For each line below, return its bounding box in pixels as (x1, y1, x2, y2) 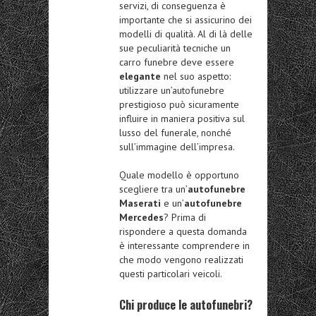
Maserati (119, 197, 161, 210)
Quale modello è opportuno (119, 169, 239, 182)
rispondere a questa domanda (119, 225, 247, 238)
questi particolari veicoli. (119, 267, 222, 281)
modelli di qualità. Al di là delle (119, 28, 253, 41)
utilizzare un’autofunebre (119, 84, 224, 97)
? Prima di (164, 211, 206, 224)
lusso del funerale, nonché (119, 126, 231, 140)
